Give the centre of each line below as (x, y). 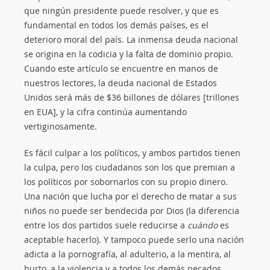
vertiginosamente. (61, 126)
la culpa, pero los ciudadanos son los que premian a (130, 167)
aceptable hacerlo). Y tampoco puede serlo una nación (134, 240)
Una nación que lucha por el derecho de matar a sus (130, 196)
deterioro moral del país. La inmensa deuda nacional (131, 39)
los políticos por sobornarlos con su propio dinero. (126, 182)
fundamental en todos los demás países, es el (116, 25)
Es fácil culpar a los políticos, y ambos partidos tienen (132, 153)
